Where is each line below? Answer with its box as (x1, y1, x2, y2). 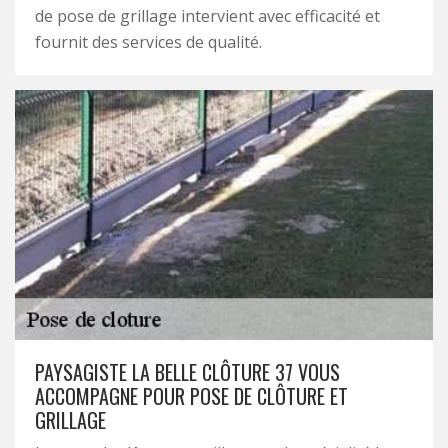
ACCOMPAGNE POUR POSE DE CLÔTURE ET (35, 381, 348, 411)
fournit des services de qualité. (35, 31, 262, 53)
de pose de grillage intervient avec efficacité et (35, 5, 380, 27)
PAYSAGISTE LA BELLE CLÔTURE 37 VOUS (35, 357, 340, 387)
